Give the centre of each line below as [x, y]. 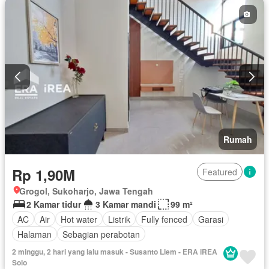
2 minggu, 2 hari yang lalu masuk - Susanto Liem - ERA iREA [115, 252]
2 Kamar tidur [54, 204]
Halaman [35, 234]
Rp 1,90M [44, 175]
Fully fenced [164, 219]
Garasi [211, 219]
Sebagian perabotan [101, 234]
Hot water [79, 219]
